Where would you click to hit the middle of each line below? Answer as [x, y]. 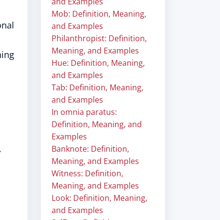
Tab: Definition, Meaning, [97, 87]
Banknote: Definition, [90, 149]
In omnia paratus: [84, 112]
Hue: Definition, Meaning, [98, 63]
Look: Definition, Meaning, [99, 198]
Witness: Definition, [87, 173]
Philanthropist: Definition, [99, 38]
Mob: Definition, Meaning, [99, 14]
